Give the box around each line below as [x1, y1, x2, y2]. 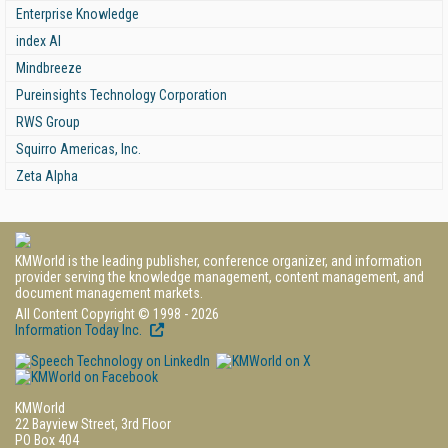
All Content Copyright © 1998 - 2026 [15, 305, 219, 322]
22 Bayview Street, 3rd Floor [15, 415, 171, 432]
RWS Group [16, 113, 80, 130]
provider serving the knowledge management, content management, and [15, 268, 424, 285]
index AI [16, 32, 61, 49]
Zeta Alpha [16, 167, 78, 184]
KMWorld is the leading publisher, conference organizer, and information [15, 252, 422, 269]
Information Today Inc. [15, 321, 145, 338]
